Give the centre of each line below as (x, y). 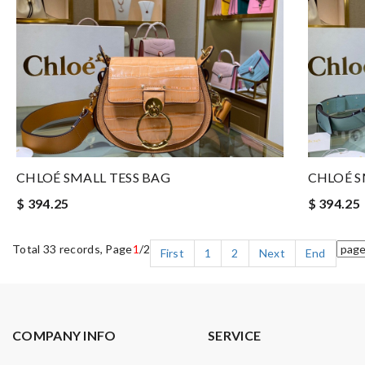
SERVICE (235, 335)
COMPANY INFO (64, 335)
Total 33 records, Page (73, 249)
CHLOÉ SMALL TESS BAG (93, 177)
